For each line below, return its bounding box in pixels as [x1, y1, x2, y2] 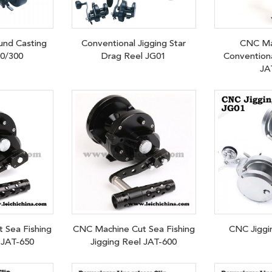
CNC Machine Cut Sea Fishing [72, 223, 195, 234]
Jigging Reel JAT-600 [90, 236, 177, 247]
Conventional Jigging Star [81, 37, 186, 49]
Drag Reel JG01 [101, 50, 166, 61]
